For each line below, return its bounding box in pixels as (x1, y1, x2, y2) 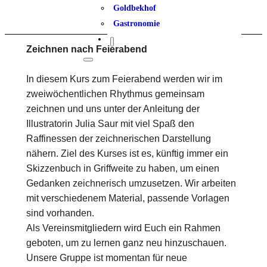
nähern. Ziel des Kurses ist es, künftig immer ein (26, 148, 228, 159)
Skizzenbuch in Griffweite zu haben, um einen (26, 163, 219, 173)
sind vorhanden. (26, 208, 94, 218)
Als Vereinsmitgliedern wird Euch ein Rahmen (26, 223, 221, 233)
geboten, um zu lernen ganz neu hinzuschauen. (26, 238, 226, 248)
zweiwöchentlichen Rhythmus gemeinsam (26, 89, 204, 99)
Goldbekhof (113, 4, 156, 13)
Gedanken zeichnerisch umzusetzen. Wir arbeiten (26, 178, 236, 188)
